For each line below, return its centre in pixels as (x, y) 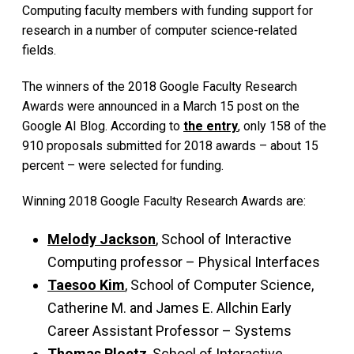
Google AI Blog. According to (103, 126)
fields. (39, 50)
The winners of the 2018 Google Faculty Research (160, 86)
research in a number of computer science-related (160, 30)
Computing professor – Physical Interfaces (184, 262)
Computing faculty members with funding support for (168, 10)
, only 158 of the (282, 126)
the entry (211, 126)
